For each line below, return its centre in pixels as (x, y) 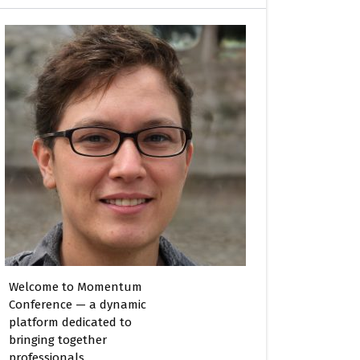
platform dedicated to (70, 322)
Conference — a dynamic (78, 305)
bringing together (58, 340)
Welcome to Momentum (76, 287)
